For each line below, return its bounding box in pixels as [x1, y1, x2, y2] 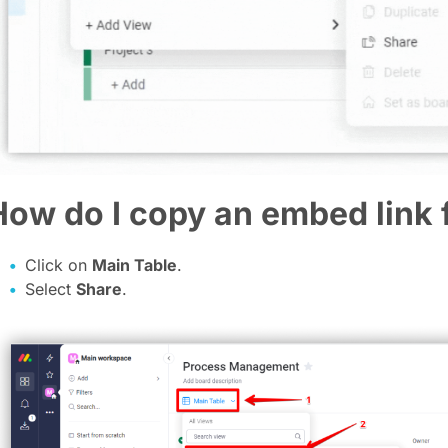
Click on [25, 255, 93, 275]
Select [25, 279, 77, 299]
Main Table [92, 255, 178, 275]
